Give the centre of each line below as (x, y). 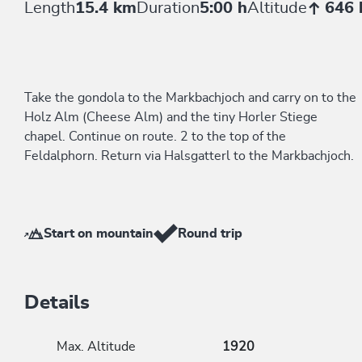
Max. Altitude (96, 347)
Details (57, 303)
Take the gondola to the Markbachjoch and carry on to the (190, 98)
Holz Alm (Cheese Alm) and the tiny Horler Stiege (171, 117)
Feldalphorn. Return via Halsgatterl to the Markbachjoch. (189, 156)
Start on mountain (99, 234)
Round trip (210, 234)
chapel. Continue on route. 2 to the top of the (155, 137)
